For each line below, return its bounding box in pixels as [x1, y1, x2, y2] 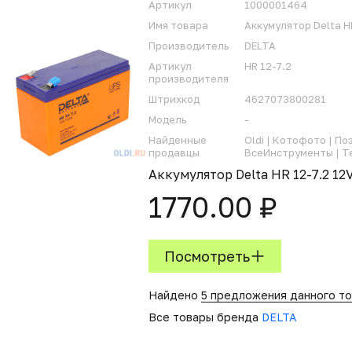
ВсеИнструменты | [244, 146, 342, 159]
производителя [148, 72, 229, 85]
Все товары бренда [148, 310, 262, 324]
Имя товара [148, 19, 208, 31]
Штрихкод [148, 93, 200, 105]
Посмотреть [164, 247, 250, 265]
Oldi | [244, 134, 273, 146]
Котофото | [273, 134, 335, 146]
